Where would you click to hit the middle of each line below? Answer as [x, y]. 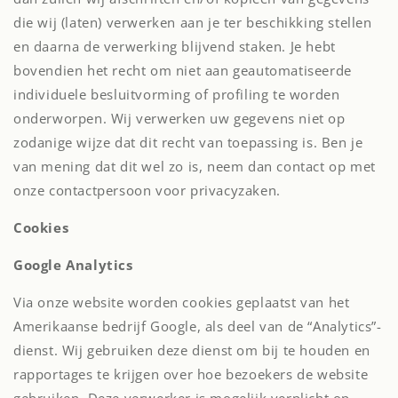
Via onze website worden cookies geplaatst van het [182, 302]
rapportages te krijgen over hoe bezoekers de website [191, 374]
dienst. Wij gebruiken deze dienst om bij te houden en [192, 350]
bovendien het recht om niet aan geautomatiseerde [183, 70]
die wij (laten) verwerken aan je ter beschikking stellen [193, 22]
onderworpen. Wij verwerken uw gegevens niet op [179, 118]
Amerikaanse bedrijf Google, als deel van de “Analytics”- [198, 326]
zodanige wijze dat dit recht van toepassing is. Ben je [188, 142]
